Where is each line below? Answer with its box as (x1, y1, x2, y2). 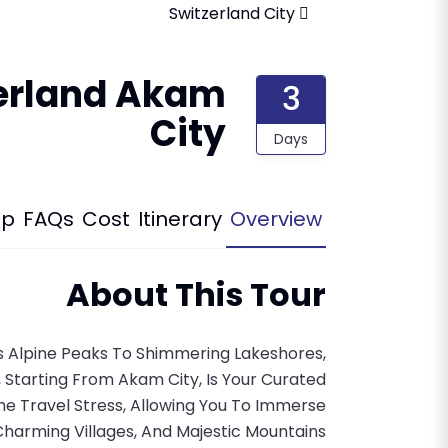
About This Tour (66, 271, 326, 317)
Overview (230, 204, 322, 233)
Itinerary (138, 204, 222, 233)
